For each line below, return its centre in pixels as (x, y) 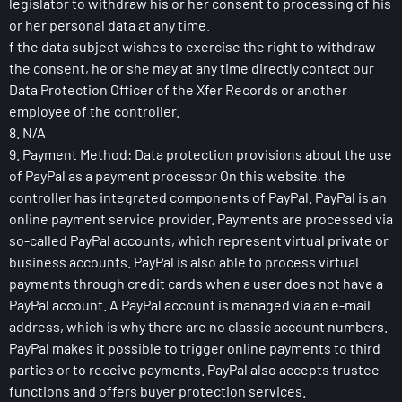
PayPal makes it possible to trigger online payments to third (195, 348)
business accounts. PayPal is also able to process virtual (184, 262)
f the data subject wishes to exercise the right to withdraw (192, 46)
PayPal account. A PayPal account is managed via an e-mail (190, 305)
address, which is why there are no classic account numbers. (198, 326)
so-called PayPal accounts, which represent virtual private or (199, 240)
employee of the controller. (94, 111)
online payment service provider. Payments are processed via (201, 218)
